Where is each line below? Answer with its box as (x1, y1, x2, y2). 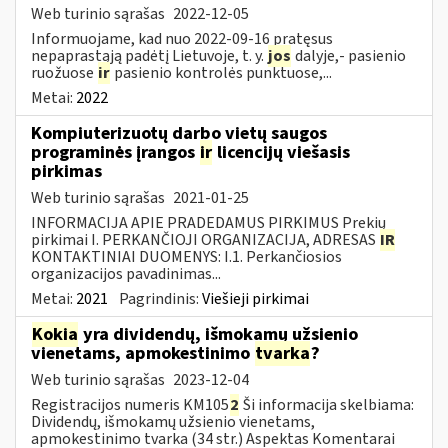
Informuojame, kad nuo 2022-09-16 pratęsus (31, 27, 333, 50)
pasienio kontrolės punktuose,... (111, 61, 332, 84)
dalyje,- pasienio (292, 44, 406, 67)
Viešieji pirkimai (202, 287, 309, 310)
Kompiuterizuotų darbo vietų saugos (31, 120, 327, 146)
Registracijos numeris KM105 (31, 393, 229, 416)
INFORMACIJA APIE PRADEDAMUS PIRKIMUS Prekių (31, 211, 386, 234)
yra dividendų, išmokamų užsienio (79, 321, 358, 347)
